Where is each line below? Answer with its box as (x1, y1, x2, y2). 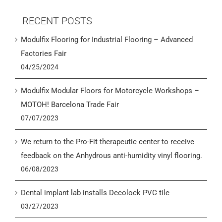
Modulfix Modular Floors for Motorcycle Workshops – (21, 86, 199, 95)
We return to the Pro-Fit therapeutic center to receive (21, 137, 194, 146)
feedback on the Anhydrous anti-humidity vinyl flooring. (21, 151, 202, 160)
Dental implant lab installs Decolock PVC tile (21, 188, 169, 197)
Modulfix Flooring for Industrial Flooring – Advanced (21, 35, 193, 44)
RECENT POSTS (22, 14, 92, 27)
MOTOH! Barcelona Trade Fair (21, 100, 119, 109)
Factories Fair (21, 49, 66, 58)
